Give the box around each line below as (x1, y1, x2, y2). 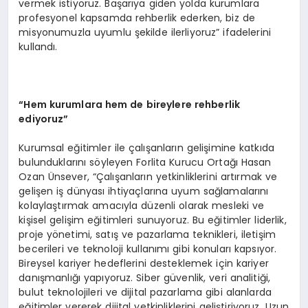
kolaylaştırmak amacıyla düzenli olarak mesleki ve (19, 199, 265, 213)
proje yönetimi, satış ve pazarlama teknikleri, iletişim (19, 228, 276, 242)
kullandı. (19, 40, 58, 54)
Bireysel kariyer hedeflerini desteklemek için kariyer (19, 256, 269, 271)
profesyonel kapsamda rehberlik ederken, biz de (19, 11, 255, 25)
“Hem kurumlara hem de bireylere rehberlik (19, 98, 241, 112)
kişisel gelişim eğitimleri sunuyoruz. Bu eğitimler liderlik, (19, 213, 287, 228)
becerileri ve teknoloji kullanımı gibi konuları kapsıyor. (19, 242, 277, 256)
